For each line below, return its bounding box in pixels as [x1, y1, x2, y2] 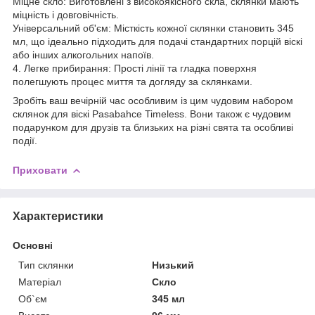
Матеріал [18, 276, 61, 288]
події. [13, 134, 37, 146]
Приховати [13, 164, 67, 176]
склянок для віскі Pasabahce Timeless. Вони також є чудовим [13, 108, 291, 120]
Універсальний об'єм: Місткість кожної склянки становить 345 [13, 22, 294, 34]
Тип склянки [18, 259, 74, 271]
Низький [152, 259, 195, 271]
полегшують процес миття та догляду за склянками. [13, 75, 252, 87]
